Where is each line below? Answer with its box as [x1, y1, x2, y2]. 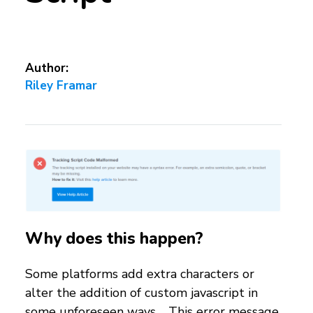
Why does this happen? [25, 227, 203, 249]
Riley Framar [25, 78, 97, 94]
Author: [25, 60, 68, 77]
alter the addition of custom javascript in [25, 284, 258, 301]
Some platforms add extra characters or [25, 265, 254, 282]
